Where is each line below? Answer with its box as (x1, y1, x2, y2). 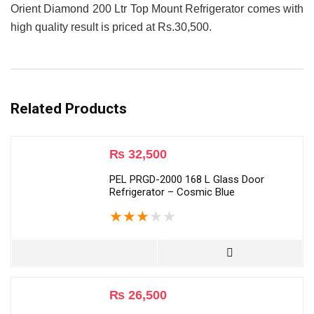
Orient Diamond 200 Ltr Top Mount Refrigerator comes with (11, 3, 303, 15)
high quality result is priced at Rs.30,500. (11, 21, 212, 34)
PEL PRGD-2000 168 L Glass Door (109, 173, 264, 186)
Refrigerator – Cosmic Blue (109, 186, 235, 199)
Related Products (11, 100, 127, 118)
